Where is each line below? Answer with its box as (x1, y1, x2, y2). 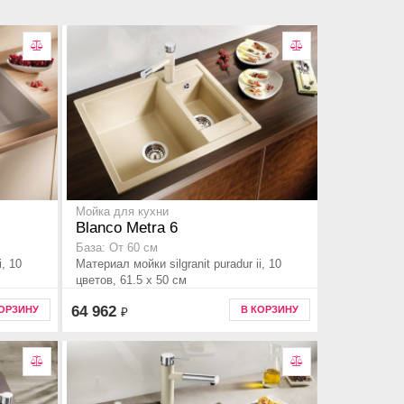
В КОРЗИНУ (241, 304, 298, 315)
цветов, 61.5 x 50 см (76, 273, 187, 288)
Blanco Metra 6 (76, 219, 178, 237)
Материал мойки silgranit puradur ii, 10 (76, 257, 281, 271)
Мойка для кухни (76, 206, 169, 219)
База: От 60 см (76, 242, 158, 255)
